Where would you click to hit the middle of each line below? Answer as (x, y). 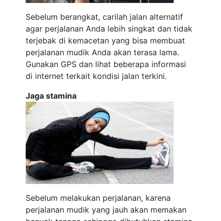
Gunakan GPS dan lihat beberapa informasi (106, 64)
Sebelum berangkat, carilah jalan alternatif (105, 17)
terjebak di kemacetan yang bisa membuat (106, 40)
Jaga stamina (51, 96)
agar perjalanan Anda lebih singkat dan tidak (109, 29)
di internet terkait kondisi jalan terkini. (96, 76)
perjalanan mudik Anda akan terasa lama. (103, 52)
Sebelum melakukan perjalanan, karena (98, 198)
